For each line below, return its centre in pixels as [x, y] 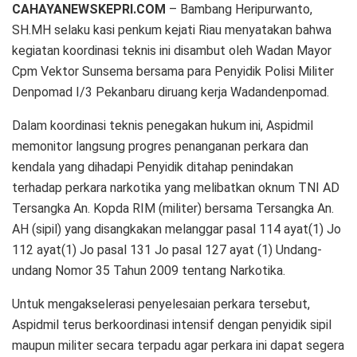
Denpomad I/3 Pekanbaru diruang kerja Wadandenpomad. [171, 92]
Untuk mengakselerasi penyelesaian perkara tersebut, [161, 304]
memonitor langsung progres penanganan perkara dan [160, 146]
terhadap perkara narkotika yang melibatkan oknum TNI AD [176, 187]
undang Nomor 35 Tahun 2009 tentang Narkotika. [149, 270]
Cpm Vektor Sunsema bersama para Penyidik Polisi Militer [173, 71]
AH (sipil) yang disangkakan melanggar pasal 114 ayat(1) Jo [177, 229]
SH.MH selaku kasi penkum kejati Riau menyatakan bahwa [172, 29]
